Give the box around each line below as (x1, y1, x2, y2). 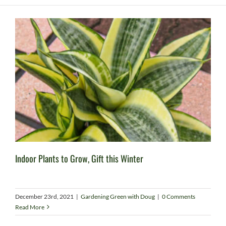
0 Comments (162, 192, 195, 200)
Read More (15, 203, 44, 211)
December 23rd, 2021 (15, 192, 74, 200)
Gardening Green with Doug (81, 192, 155, 200)
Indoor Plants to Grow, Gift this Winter (15, 151, 143, 165)
